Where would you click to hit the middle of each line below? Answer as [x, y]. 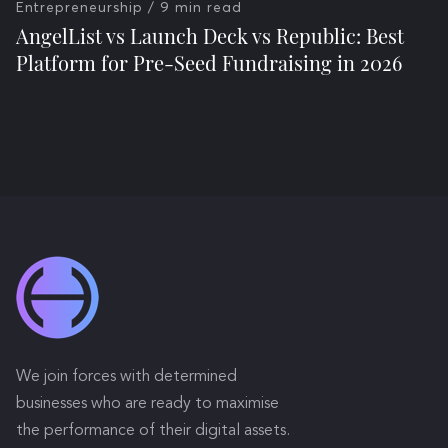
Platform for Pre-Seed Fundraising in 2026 [209, 62]
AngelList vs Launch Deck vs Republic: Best [210, 35]
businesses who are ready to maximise [147, 404]
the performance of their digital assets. [153, 431]
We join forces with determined [126, 377]
